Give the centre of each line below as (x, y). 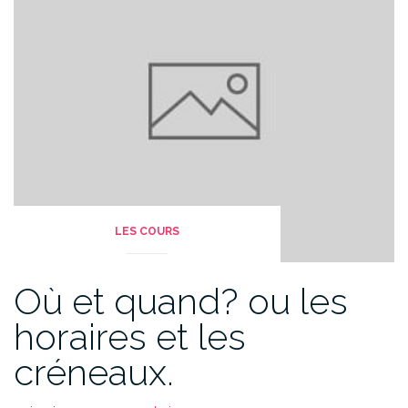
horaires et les (130, 337)
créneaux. (94, 372)
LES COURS (147, 232)
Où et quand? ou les (181, 301)
